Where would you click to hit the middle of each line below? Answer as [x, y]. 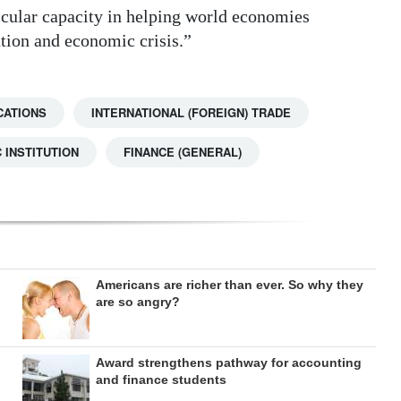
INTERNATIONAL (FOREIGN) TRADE [191, 113]
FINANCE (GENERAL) [183, 152]
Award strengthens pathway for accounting [228, 363]
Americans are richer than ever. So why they [229, 285]
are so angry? [137, 302]
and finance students [161, 380]
